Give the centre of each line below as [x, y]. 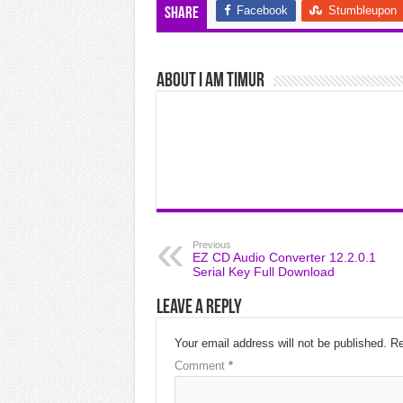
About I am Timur [210, 81]
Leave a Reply [199, 308]
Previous [211, 245]
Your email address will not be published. [280, 343]
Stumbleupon [362, 10]
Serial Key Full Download [263, 272]
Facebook [262, 10]
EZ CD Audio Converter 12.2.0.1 [284, 257]
